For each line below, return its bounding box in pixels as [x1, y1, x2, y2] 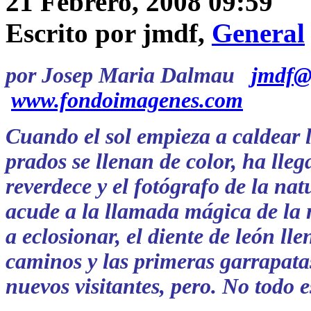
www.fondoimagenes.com [11, 88, 243, 113]
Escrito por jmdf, [6, 18, 212, 49]
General [212, 18, 305, 49]
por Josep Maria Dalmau [6, 63, 251, 88]
